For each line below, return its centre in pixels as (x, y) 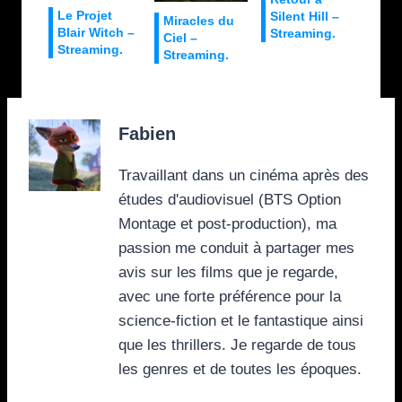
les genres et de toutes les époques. (240, 369)
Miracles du (199, 20)
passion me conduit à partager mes (236, 248)
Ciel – (181, 37)
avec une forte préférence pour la (230, 296)
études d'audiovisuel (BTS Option (230, 199)
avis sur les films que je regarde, (228, 272)
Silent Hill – (304, 16)
